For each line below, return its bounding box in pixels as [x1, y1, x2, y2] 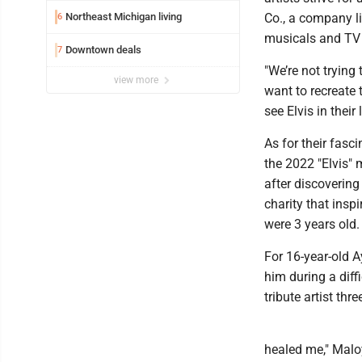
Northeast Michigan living [65, 11, 182, 23]
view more [114, 74, 161, 86]
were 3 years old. [264, 217, 360, 233]
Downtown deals [65, 44, 141, 57]
